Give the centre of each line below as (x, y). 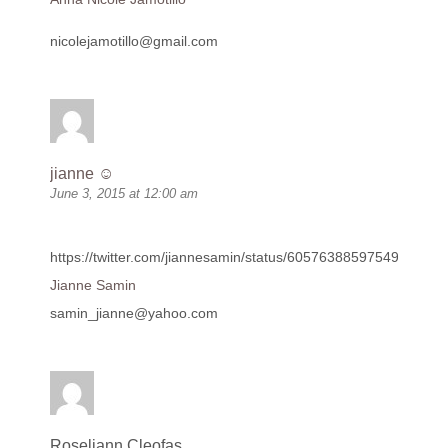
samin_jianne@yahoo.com (134, 313)
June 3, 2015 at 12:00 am (124, 194)
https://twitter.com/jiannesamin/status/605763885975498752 (240, 257)
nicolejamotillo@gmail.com (134, 41)
